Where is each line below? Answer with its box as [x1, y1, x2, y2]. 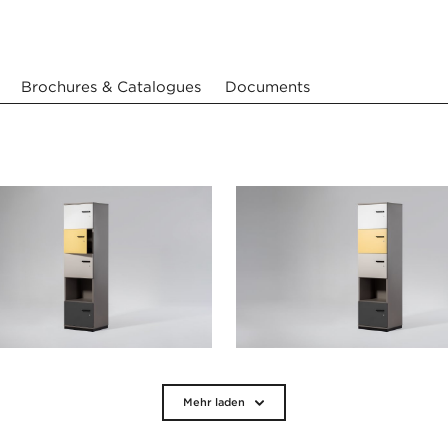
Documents [225, 77, 310, 96]
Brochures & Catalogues [21, 77, 201, 96]
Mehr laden [182, 395, 245, 409]
